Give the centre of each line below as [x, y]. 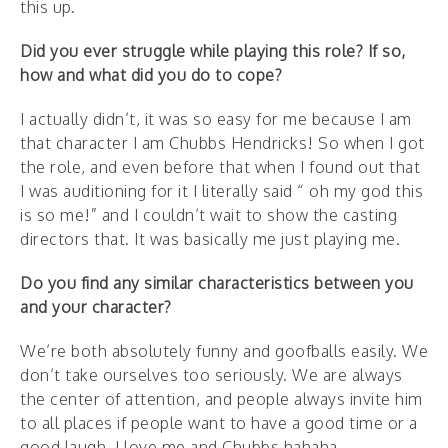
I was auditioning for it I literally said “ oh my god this [221, 191]
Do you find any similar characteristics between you [217, 283]
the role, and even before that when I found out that [220, 167]
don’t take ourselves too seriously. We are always [211, 375]
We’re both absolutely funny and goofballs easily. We [224, 351]
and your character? [96, 307]
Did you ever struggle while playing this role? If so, [213, 51]
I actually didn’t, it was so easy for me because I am [216, 119]
